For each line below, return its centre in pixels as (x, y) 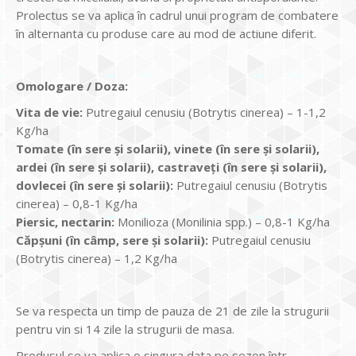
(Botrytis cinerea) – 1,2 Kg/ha (97, 258)
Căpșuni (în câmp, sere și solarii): (112, 240)
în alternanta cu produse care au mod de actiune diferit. (166, 33)
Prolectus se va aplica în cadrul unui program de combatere (177, 15)
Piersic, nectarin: (65, 222)
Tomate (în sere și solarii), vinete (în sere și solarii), (168, 149)
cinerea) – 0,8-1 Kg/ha (77, 203)
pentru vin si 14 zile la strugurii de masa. (125, 329)
